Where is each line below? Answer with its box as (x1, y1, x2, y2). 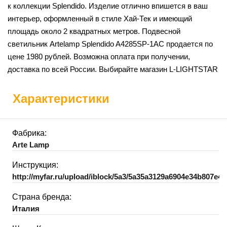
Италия (12, 204, 40, 213)
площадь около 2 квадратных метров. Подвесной (8, 26, 180, 35)
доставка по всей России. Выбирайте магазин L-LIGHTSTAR (8, 64, 218, 73)
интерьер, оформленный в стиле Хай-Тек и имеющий (8, 14, 192, 23)
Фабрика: (12, 128, 47, 137)
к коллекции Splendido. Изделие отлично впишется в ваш (8, 1, 208, 10)
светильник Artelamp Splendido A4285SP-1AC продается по (8, 39, 213, 48)
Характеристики (13, 91, 109, 105)
